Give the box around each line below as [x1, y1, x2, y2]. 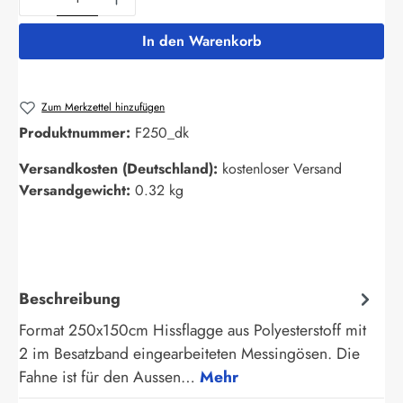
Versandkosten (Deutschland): [19, 158, 222, 180]
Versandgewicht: [19, 180, 135, 201]
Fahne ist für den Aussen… [19, 365, 200, 390]
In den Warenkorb [141, 30, 262, 51]
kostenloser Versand [222, 158, 342, 180]
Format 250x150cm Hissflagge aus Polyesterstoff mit [19, 318, 366, 343]
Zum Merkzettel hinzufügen [41, 98, 166, 115]
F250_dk [135, 122, 189, 144]
